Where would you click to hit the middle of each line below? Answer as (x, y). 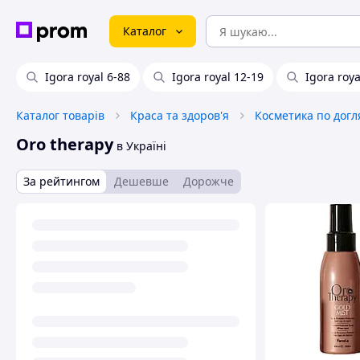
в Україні (140, 146)
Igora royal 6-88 (88, 77)
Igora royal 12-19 (218, 77)
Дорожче (209, 181)
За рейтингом (61, 181)
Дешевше (141, 181)
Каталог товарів (60, 115)
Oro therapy (65, 144)
